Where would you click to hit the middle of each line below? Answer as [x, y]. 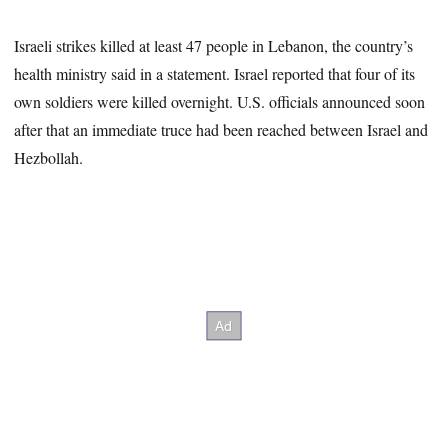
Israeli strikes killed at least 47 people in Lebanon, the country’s [214, 46]
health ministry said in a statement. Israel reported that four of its [215, 74]
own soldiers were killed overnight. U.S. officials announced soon [220, 102]
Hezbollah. [49, 158]
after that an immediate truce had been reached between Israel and [221, 130]
